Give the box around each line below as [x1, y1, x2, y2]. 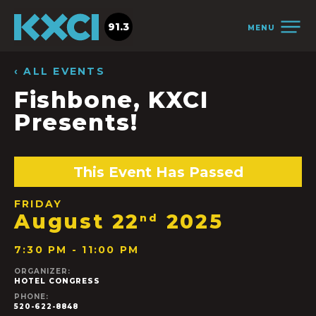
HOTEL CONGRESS [14, 276, 100, 286]
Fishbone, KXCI [14, 86, 209, 114]
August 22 [14, 209, 140, 234]
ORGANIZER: [14, 267, 71, 276]
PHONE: [14, 292, 49, 302]
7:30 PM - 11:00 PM [14, 243, 140, 257]
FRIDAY [14, 197, 63, 210]
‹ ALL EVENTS [14, 65, 105, 78]
